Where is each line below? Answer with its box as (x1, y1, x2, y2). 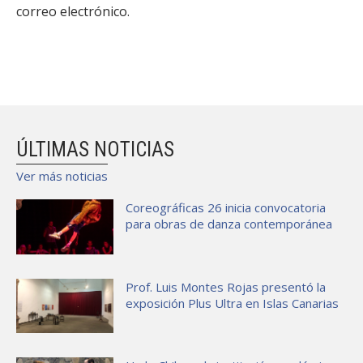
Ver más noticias (16, 168, 108, 184)
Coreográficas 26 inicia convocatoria (126, 199, 326, 216)
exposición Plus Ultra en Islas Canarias (126, 294, 339, 311)
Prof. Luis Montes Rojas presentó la (126, 278, 326, 295)
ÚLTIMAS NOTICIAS (16, 138, 174, 161)
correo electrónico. (16, 2, 130, 20)
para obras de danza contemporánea (126, 216, 332, 232)
